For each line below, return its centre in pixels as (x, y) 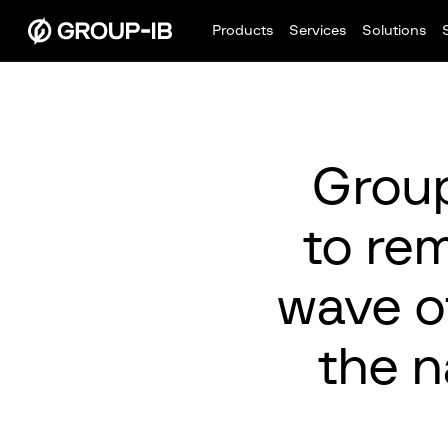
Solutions (394, 31)
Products (242, 31)
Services (317, 31)
